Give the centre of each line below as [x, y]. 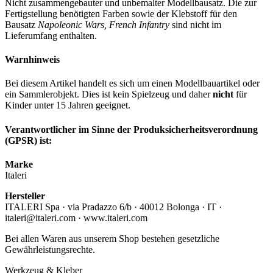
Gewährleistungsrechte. [50, 249]
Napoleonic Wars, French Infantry [104, 24]
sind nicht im [195, 24]
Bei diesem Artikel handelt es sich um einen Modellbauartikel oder [132, 83]
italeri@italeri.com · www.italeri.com [76, 218]
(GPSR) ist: [28, 140]
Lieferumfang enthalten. [51, 35]
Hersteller [25, 196]
